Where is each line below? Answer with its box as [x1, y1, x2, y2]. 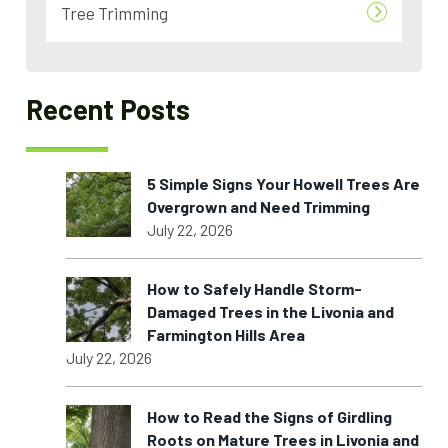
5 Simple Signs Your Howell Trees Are [147, 174, 421, 194]
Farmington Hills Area [147, 325, 306, 345]
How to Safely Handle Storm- [147, 279, 363, 299]
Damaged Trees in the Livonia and [147, 302, 395, 322]
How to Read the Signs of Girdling [147, 407, 393, 427]
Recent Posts [26, 92, 191, 127]
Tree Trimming [61, 3, 169, 24]
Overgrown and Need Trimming [147, 197, 371, 217]
